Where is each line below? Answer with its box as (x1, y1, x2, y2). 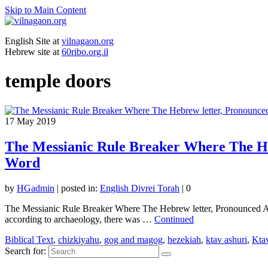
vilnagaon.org (62, 36, 114, 46)
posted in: (61, 182, 100, 193)
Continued (154, 214, 194, 224)
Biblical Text (5, 234, 53, 245)
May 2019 (14, 115, 56, 126)
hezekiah (167, 234, 201, 245)
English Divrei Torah (100, 182, 179, 193)
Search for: (5, 245, 46, 256)
